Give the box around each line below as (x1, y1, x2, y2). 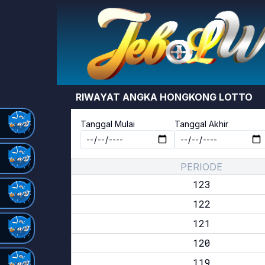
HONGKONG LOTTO (160, 91, 253, 103)
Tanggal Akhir (174, 119, 228, 129)
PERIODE (180, 161, 222, 173)
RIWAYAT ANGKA (76, 91, 160, 103)
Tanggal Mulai (80, 119, 135, 129)
